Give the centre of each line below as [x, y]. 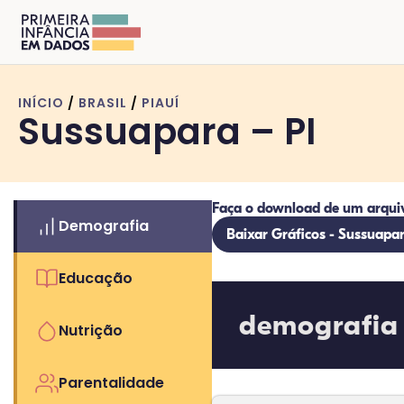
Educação [96, 278]
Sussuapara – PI [167, 132]
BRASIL [103, 103]
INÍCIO [41, 103]
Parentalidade [111, 383]
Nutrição [91, 331]
